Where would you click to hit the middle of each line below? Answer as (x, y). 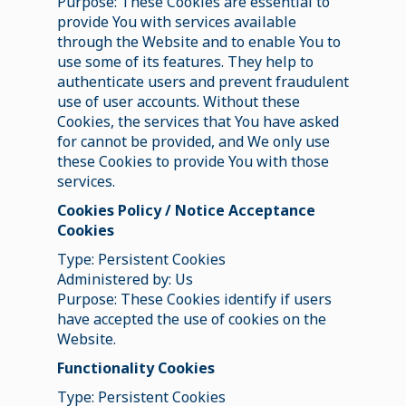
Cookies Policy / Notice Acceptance (186, 210)
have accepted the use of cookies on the (191, 319)
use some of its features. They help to (185, 61)
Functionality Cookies (135, 367)
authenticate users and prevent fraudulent (203, 81)
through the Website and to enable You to (198, 41)
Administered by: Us (125, 279)
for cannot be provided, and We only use (193, 141)
